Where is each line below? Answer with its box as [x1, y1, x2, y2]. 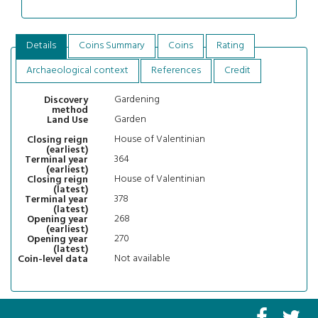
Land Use [46, 111, 88, 128]
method [51, 102, 88, 119]
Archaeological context [26, 62, 128, 79]
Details [26, 38, 56, 55]
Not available [114, 251, 171, 268]
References [151, 62, 202, 79]
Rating [216, 38, 244, 55]
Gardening [114, 92, 160, 109]
